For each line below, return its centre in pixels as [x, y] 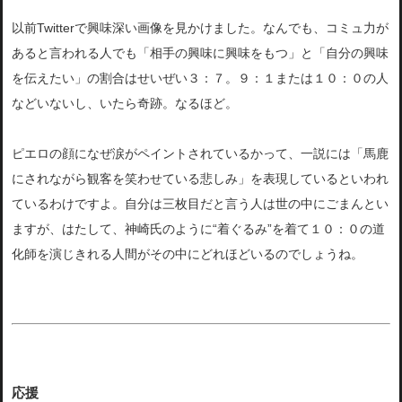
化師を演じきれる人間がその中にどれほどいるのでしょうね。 [188, 254]
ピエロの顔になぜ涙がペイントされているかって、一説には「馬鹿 [200, 154]
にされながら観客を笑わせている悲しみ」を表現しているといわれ [200, 179]
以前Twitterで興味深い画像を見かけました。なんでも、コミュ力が [200, 28]
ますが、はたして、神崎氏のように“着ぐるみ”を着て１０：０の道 [198, 229]
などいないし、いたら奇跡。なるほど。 [125, 104]
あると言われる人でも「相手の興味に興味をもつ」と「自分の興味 [200, 53]
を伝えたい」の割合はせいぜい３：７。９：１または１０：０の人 [200, 79]
